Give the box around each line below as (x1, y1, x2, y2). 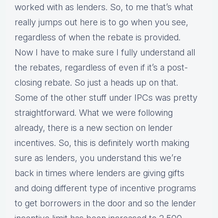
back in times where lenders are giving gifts (15, 168, 184, 179)
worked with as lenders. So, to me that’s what (15, 2, 193, 13)
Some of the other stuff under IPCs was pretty (15, 92, 198, 103)
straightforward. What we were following (15, 108, 173, 118)
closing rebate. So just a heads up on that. (15, 77, 178, 88)
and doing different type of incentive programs (15, 183, 196, 194)
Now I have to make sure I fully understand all (15, 47, 195, 58)
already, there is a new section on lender (15, 123, 173, 133)
